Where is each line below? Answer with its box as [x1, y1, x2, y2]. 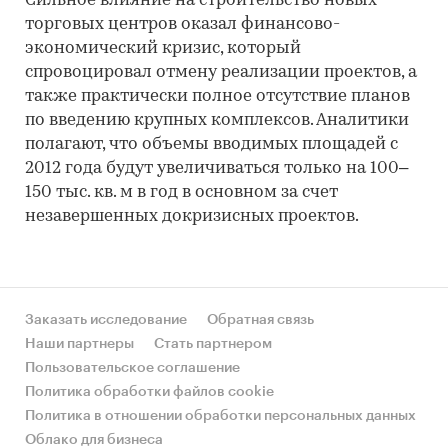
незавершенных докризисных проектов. [25, 208, 359, 225]
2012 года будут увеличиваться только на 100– [25, 160, 408, 177]
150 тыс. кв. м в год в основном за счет [25, 184, 338, 201]
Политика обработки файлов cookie [25, 385, 274, 399]
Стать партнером [154, 337, 272, 351]
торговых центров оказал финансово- [25, 16, 340, 33]
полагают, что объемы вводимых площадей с [25, 136, 398, 153]
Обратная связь [207, 313, 314, 327]
